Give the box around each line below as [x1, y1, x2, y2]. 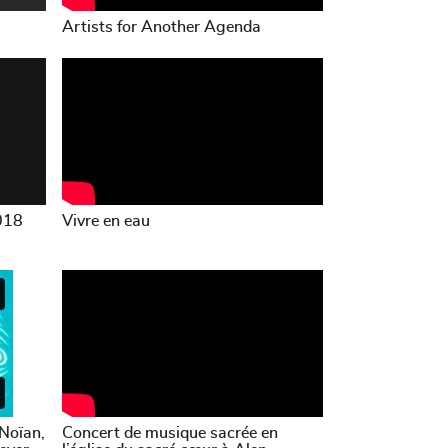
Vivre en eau [61, 213, 150, 230]
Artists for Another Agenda [61, 18, 261, 35]
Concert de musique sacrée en [61, 424, 278, 441]
